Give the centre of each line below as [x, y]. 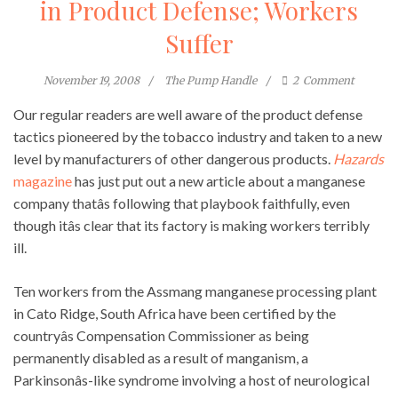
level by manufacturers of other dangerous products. [173, 158]
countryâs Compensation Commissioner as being [161, 335]
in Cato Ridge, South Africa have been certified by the [175, 313]
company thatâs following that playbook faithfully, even [182, 203]
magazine [43, 180]
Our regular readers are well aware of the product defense [188, 114]
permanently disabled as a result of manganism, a [161, 357]
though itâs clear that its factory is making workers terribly [191, 225]
